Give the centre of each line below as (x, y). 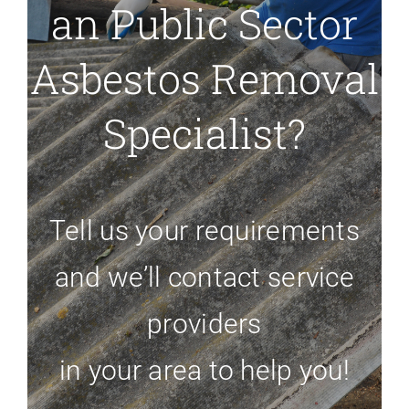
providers (204, 324)
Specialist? (204, 133)
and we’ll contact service (204, 278)
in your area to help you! (204, 371)
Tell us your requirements (204, 231)
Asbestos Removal (204, 79)
